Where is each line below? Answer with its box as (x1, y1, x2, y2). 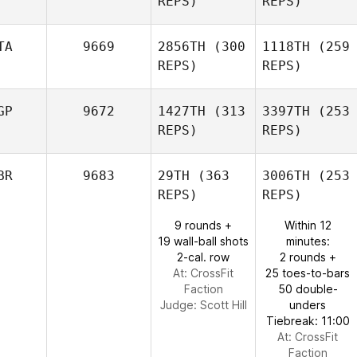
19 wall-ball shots (158, 234, 249, 248)
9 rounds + (175, 218, 232, 232)
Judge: (159, 298, 200, 312)
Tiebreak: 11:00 (265, 314, 350, 328)
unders (289, 298, 326, 312)
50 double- (277, 282, 338, 296)
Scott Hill (199, 298, 247, 312)
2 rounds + (279, 250, 336, 264)
